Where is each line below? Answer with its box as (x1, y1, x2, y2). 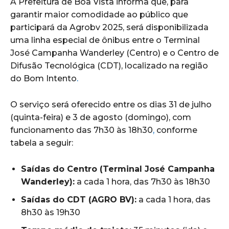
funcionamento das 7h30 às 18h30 (10, 125, 153, 135)
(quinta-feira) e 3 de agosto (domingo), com (10, 112, 191, 122)
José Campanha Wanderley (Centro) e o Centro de (10, 48, 219, 58)
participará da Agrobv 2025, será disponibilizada (10, 22, 209, 32)
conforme (154, 125, 197, 135)
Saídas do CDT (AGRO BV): (21, 194, 136, 204)
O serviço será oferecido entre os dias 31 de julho (10, 99, 212, 109)
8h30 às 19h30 (21, 207, 80, 217)
